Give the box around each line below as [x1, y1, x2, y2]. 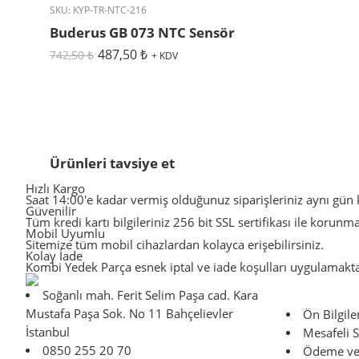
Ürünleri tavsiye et [50, 153, 175, 172]
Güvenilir [26, 203, 76, 219]
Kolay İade [26, 248, 83, 264]
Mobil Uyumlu [26, 225, 105, 241]
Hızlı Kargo [26, 180, 85, 196]
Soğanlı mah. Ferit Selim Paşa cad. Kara [42, 288, 258, 304]
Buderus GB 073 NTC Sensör [50, 23, 235, 42]
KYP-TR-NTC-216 [73, 4, 147, 16]
